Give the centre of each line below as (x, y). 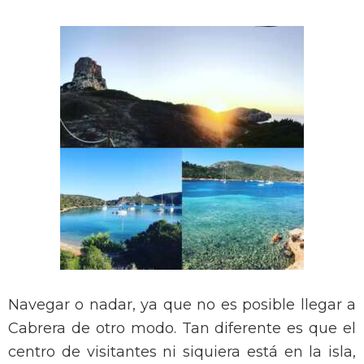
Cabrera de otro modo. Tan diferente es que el (182, 329)
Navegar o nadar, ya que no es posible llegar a (182, 305)
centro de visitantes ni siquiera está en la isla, (182, 352)
